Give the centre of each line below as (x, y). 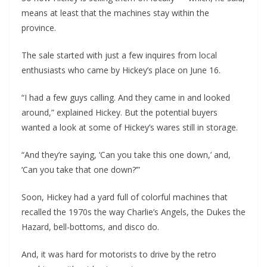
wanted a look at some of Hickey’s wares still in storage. (130, 128)
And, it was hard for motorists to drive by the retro (119, 254)
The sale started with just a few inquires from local (119, 55)
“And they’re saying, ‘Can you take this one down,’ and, (126, 155)
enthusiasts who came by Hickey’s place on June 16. (121, 70)
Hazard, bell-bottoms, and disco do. (90, 227)
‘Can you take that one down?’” (81, 170)
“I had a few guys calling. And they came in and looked (126, 98)
